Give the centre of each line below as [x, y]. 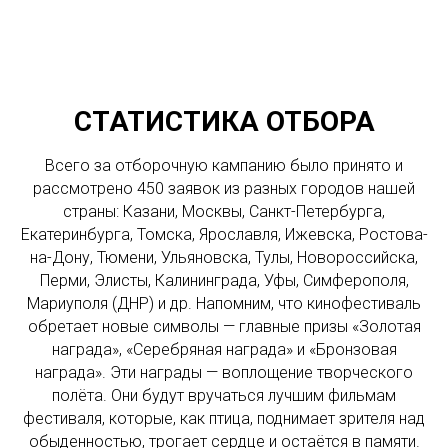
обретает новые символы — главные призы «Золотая [224, 326]
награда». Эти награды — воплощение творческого [224, 372]
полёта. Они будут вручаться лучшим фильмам [224, 395]
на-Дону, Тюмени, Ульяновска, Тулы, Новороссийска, [224, 257]
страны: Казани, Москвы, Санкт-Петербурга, [224, 211]
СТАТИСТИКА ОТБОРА [224, 121]
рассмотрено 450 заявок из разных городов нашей [224, 188]
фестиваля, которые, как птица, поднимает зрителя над [224, 418]
